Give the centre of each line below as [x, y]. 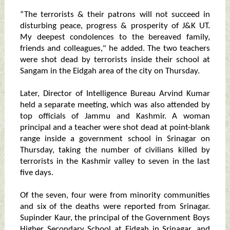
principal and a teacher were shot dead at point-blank [115, 128]
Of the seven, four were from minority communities [115, 196]
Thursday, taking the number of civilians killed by [115, 150]
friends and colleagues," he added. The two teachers [115, 49]
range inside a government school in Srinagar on [115, 139]
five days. [36, 173]
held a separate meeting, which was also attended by [115, 105]
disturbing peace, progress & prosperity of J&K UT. [115, 26]
